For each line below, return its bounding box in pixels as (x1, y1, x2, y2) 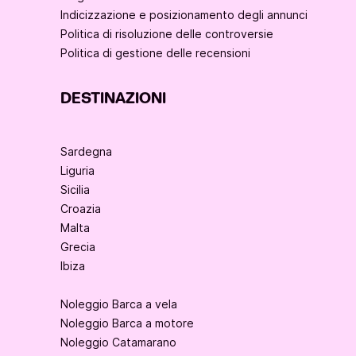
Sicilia (60, 183, 90, 197)
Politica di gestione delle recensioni (60, 46, 250, 60)
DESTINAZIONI (60, 88, 166, 110)
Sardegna (60, 145, 112, 159)
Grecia (60, 240, 95, 254)
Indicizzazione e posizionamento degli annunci (60, 8, 308, 22)
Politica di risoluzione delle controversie (60, 27, 273, 41)
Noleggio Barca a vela (60, 297, 177, 311)
